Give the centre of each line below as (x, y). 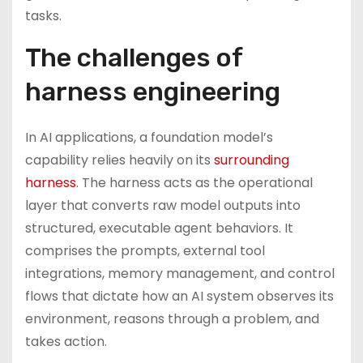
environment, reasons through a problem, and (172, 319)
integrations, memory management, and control (180, 273)
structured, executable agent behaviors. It (159, 228)
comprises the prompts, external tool (145, 251)
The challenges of (134, 58)
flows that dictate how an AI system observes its (179, 296)
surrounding (252, 160)
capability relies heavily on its (120, 160)
